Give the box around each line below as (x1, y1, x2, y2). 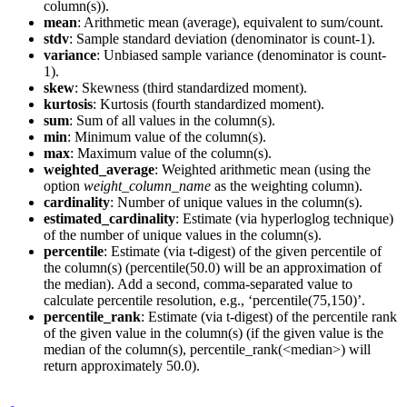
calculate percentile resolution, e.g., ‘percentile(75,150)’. (44, 292, 365, 308)
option (44, 177, 84, 194)
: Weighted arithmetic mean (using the (154, 161, 371, 177)
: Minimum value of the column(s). (67, 128, 266, 144)
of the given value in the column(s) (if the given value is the (44, 324, 383, 341)
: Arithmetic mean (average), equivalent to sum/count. (77, 14, 383, 30)
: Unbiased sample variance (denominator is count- (96, 46, 386, 63)
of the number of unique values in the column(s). (44, 226, 322, 243)
